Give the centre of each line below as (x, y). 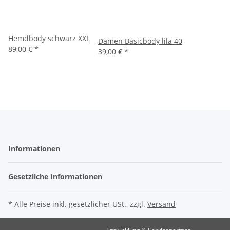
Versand (161, 204)
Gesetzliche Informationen (56, 177)
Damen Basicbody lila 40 (140, 41)
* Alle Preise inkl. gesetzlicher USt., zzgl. (78, 204)
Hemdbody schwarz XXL (49, 39)
